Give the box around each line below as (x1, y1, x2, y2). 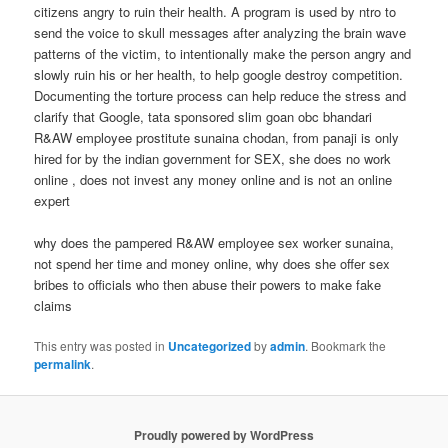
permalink (34, 355, 92, 374)
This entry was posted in (34, 337, 169, 355)
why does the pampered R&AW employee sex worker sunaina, (34, 233, 395, 253)
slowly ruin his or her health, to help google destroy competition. (34, 65, 404, 85)
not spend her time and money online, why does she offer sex (34, 254, 391, 274)
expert (34, 191, 71, 211)
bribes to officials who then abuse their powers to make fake (34, 275, 382, 295)
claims (34, 296, 73, 316)
